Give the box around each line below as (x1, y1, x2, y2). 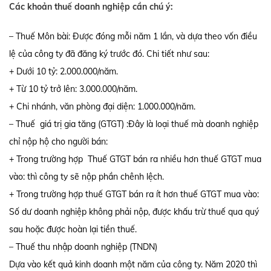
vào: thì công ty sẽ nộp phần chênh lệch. (9, 171, 164, 182)
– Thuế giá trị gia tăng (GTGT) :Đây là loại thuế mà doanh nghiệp (9, 118, 258, 129)
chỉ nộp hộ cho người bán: (9, 135, 108, 147)
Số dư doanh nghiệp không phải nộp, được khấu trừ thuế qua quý (9, 206, 259, 217)
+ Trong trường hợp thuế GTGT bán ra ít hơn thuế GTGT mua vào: (9, 188, 259, 200)
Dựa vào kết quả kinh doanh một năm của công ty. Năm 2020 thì (9, 258, 257, 270)
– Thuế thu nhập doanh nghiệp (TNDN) (9, 241, 157, 252)
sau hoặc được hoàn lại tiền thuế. (9, 223, 139, 235)
